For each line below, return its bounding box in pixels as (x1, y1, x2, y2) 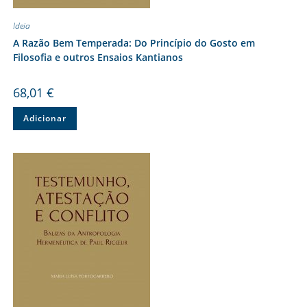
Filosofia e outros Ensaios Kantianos (12, 51, 183, 64)
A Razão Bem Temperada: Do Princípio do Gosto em (12, 36, 255, 49)
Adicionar (23, 112, 66, 124)
